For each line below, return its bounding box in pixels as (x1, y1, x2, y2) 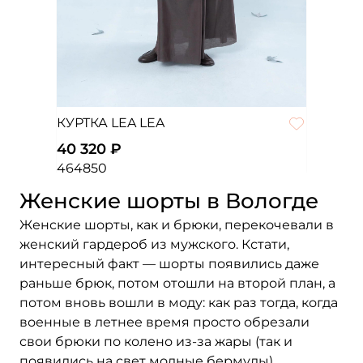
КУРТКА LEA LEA (56, 115, 164, 130)
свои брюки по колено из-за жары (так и (19, 334, 293, 349)
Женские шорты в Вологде (19, 188, 318, 214)
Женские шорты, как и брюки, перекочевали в (19, 217, 334, 233)
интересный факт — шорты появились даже (19, 256, 319, 271)
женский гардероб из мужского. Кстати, (19, 237, 289, 252)
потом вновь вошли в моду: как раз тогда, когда (19, 295, 338, 310)
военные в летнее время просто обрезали (19, 314, 310, 330)
